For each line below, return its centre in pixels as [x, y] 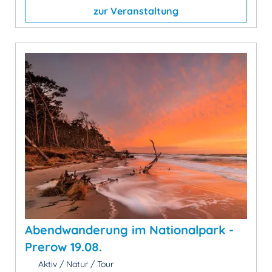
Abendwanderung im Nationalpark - [129, 230]
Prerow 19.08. [63, 247]
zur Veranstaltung [136, 11]
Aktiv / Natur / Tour [74, 264]
